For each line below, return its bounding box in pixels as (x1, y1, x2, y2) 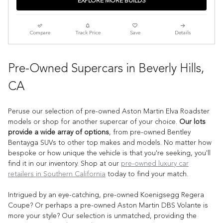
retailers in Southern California (8, 171, 106, 178)
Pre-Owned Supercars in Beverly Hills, (8, 63, 204, 76)
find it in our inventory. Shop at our (8, 160, 121, 168)
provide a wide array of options (8, 129, 109, 136)
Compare (30, 30, 51, 36)
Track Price (75, 30, 101, 36)
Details (175, 30, 191, 36)
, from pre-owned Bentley (109, 129, 191, 136)
